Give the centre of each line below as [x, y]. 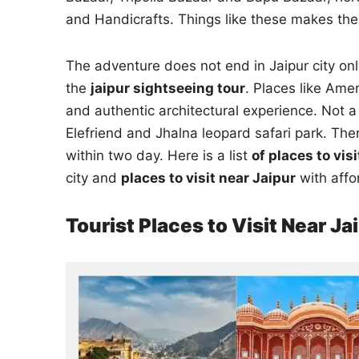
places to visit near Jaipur [208, 178]
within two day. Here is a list [159, 156]
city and [93, 178]
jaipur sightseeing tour [168, 89]
